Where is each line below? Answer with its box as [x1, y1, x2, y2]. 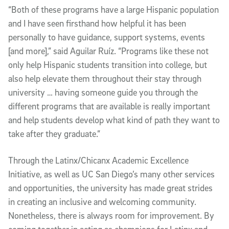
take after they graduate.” [8, 128, 100, 139]
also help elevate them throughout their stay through [8, 73, 201, 84]
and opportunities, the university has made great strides [8, 182, 213, 193]
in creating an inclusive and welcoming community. [8, 196, 196, 207]
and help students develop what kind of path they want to [8, 114, 220, 125]
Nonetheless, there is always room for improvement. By [8, 210, 214, 221]
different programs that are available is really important [8, 100, 210, 111]
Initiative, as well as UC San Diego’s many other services [8, 168, 215, 179]
